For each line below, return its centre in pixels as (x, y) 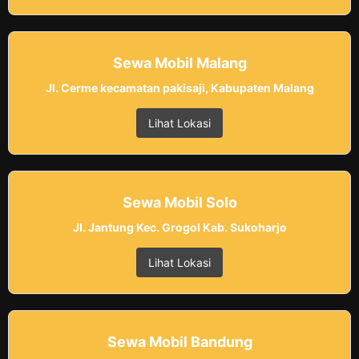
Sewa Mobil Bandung (179, 342)
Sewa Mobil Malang (179, 63)
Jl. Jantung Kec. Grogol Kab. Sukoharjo (179, 228)
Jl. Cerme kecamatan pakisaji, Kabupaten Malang (179, 88)
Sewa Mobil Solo (179, 203)
